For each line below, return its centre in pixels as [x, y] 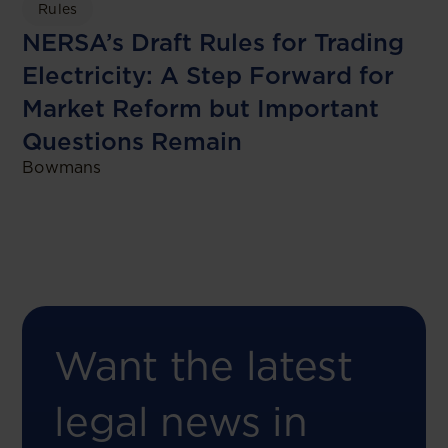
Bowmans [61, 168]
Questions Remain [132, 142]
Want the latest [203, 366]
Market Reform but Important [201, 109]
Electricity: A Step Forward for [208, 76]
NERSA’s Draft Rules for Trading [213, 43]
